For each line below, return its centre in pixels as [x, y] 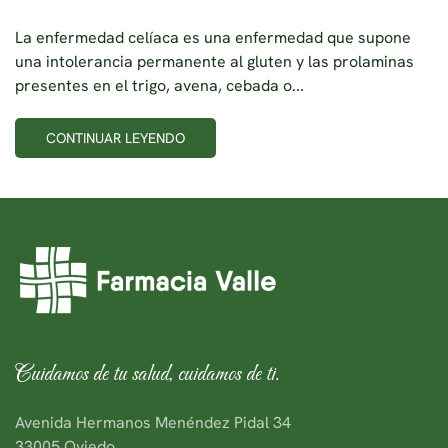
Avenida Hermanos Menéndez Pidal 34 [153, 422]
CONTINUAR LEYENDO [115, 137]
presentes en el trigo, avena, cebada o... [159, 85]
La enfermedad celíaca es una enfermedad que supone [213, 37]
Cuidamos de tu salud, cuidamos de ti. [147, 374]
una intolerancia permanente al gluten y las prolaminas [214, 61]
